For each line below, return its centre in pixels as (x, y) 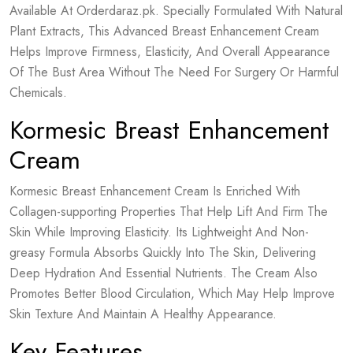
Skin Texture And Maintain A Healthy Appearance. (143, 314)
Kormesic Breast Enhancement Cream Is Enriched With (155, 191)
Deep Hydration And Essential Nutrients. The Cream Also (163, 273)
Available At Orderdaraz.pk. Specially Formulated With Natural (176, 11)
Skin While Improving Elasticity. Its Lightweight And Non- (159, 232)
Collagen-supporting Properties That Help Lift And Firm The (169, 212)
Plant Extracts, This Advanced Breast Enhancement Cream (164, 31)
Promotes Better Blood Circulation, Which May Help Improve (172, 294)
